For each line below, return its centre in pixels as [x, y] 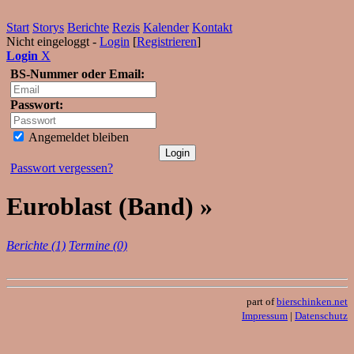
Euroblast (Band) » [109, 207]
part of [262, 301]
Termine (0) [98, 245]
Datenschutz [321, 315]
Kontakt [212, 27]
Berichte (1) [36, 245]
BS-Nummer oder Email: [77, 74]
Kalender [166, 27]
